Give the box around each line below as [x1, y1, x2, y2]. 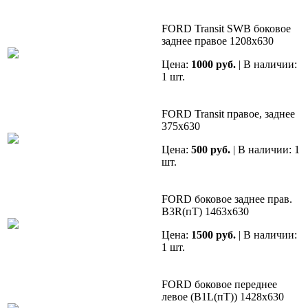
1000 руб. [191, 58, 236, 71]
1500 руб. [191, 229, 236, 241]
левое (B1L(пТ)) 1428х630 [162, 291, 284, 303]
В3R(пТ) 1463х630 [162, 206, 249, 218]
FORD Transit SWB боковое [162, 23, 291, 35]
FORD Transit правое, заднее [162, 108, 295, 120]
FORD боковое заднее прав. [162, 193, 292, 206]
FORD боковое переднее [162, 278, 277, 291]
